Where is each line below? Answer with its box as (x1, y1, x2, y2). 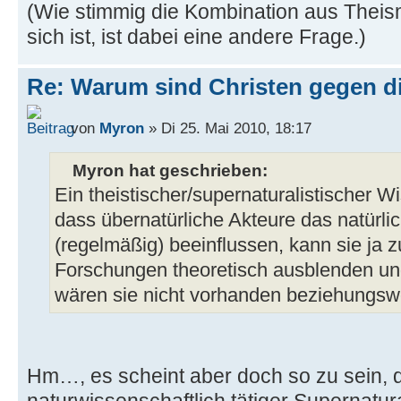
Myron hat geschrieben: (73, 159, 268, 180)
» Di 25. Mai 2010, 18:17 (144, 118, 311, 137)
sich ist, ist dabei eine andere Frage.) (27, 25, 366, 49)
